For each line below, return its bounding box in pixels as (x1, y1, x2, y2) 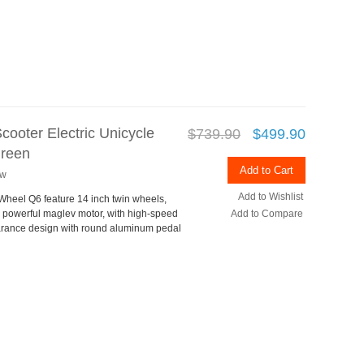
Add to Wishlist (238, 191, 303, 203)
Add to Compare (231, 208, 303, 220)
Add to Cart (240, 164, 293, 177)
